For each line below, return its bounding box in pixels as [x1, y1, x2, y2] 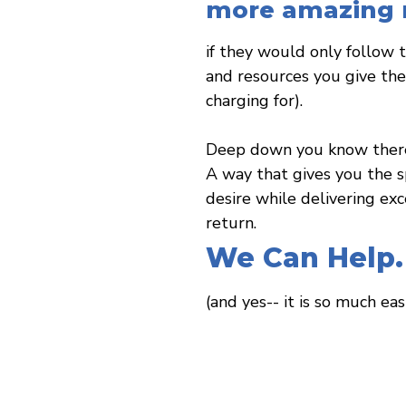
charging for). [206, 89, 303, 111]
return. [206, 211, 256, 234]
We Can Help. [206, 240, 403, 275]
